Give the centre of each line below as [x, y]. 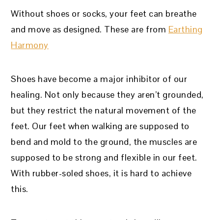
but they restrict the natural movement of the [104, 110]
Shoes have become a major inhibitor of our [99, 79]
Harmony [30, 45]
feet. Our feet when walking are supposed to [100, 126]
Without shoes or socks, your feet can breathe [104, 14]
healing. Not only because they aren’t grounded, [107, 95]
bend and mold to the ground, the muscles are [104, 142]
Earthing [185, 29]
